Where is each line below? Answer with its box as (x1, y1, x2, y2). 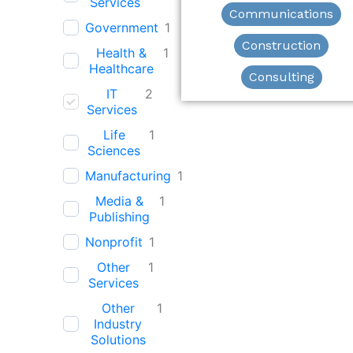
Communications (229, 6, 334, 22)
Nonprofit (85, 234, 143, 251)
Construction (242, 38, 321, 54)
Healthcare (88, 61, 154, 77)
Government (85, 20, 158, 36)
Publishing (88, 209, 150, 225)
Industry (94, 316, 143, 333)
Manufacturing (85, 168, 171, 184)
